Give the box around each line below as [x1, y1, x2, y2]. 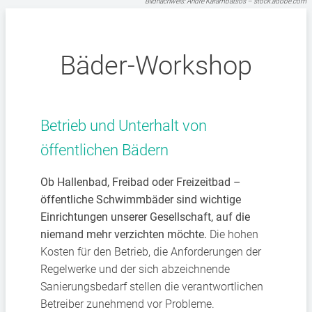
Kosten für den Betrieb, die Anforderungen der [40, 245, 261, 258]
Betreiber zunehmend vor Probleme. [40, 297, 214, 311]
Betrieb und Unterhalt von [40, 117, 207, 134]
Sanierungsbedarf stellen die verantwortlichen [40, 280, 263, 293]
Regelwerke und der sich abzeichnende [40, 263, 230, 276]
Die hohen [207, 228, 258, 241]
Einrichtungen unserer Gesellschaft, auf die [40, 210, 250, 224]
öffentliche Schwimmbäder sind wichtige [40, 193, 241, 206]
